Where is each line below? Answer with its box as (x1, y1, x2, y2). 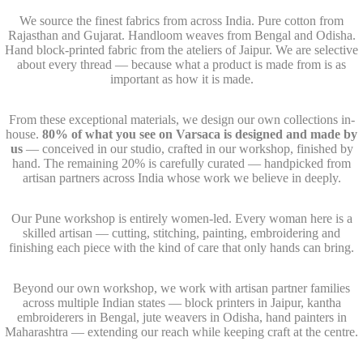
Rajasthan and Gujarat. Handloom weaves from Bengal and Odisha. (7, 28, 356, 42)
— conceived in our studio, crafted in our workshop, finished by (22, 142, 353, 156)
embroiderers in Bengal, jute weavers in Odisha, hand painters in (16, 310, 347, 324)
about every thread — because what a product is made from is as (17, 58, 346, 71)
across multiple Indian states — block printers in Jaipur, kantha (22, 296, 341, 310)
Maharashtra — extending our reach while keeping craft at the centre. (5, 325, 358, 339)
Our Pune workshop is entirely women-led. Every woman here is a (11, 211, 352, 225)
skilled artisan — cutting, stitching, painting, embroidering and (23, 226, 340, 240)
